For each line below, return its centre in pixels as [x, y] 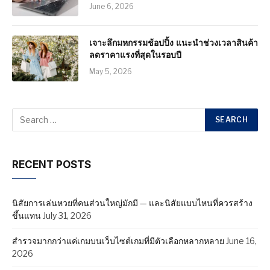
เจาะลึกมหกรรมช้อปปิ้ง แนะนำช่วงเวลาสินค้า [174, 42]
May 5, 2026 [111, 71]
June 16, [241, 240]
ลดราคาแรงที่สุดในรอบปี [135, 54]
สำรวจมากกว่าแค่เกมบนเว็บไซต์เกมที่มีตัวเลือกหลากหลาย [118, 240]
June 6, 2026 [111, 6]
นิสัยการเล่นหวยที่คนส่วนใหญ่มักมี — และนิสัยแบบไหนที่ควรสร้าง [132, 202]
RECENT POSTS [52, 164]
